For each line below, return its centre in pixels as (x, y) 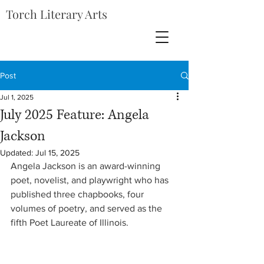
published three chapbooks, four (78, 194)
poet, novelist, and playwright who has (91, 180)
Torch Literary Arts (57, 14)
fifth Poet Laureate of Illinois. (71, 222)
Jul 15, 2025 (57, 153)
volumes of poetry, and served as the (88, 208)
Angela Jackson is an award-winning (87, 166)
